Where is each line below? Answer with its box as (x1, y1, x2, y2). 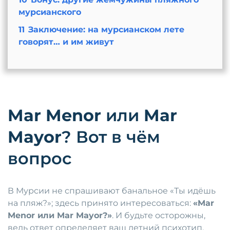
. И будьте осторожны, (112, 210, 205, 221)
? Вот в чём (62, 127, 160, 147)
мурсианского (18, 7, 81, 17)
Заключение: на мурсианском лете (28, 25, 184, 35)
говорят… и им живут (18, 37, 114, 47)
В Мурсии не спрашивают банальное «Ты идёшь (8, 186, 216, 196)
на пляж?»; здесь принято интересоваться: (8, 198, 193, 208)
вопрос (8, 148, 72, 169)
